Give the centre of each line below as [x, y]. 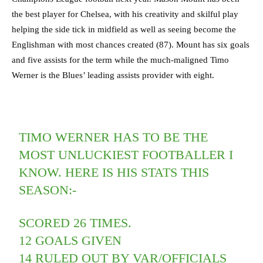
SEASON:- [48, 190]
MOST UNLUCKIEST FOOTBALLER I [126, 155]
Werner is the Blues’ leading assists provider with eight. [113, 75]
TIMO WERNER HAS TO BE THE [114, 137]
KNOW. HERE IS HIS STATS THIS [114, 173]
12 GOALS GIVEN [70, 241]
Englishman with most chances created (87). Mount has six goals [131, 45]
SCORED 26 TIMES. [75, 223]
